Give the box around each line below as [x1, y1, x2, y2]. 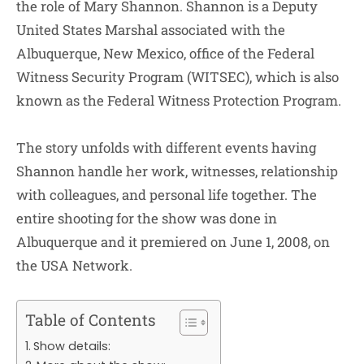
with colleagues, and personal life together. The [16, 184, 317, 204]
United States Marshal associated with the [16, 20, 285, 40]
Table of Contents [25, 310, 156, 331]
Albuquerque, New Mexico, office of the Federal [16, 44, 314, 63]
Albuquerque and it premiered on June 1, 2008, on [16, 232, 330, 251]
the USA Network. [16, 255, 136, 275]
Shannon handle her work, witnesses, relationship [16, 161, 338, 180]
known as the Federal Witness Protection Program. [16, 91, 341, 110]
